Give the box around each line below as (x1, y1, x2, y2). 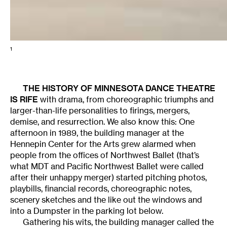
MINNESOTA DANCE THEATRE (94, 83, 215, 94)
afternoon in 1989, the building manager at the (10, 128, 184, 138)
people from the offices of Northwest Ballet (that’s (10, 150, 199, 161)
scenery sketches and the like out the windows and (10, 195, 202, 205)
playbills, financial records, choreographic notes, (10, 183, 192, 194)
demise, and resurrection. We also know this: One (10, 117, 195, 127)
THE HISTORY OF (23, 83, 94, 94)
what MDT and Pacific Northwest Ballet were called (10, 161, 204, 172)
